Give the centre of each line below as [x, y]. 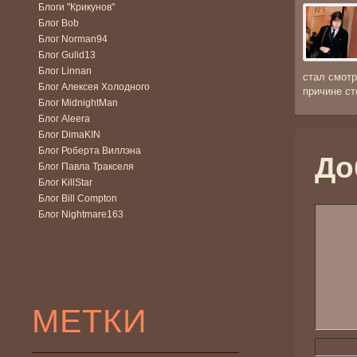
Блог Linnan [65, 71]
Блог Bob [59, 23]
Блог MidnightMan [78, 102]
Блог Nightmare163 [81, 214]
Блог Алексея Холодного [94, 86]
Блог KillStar [65, 182]
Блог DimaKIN [69, 134]
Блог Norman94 [73, 39]
